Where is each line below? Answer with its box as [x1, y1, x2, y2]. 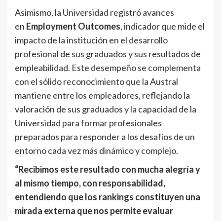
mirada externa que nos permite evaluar [15, 205, 173, 217]
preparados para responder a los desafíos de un [15, 131, 195, 143]
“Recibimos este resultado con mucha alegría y [15, 164, 200, 175]
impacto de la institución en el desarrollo [15, 35, 168, 46]
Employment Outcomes [26, 21, 120, 32]
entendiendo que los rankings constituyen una [15, 191, 200, 203]
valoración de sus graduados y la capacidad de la [15, 104, 196, 115]
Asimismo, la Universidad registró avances [15, 7, 174, 18]
